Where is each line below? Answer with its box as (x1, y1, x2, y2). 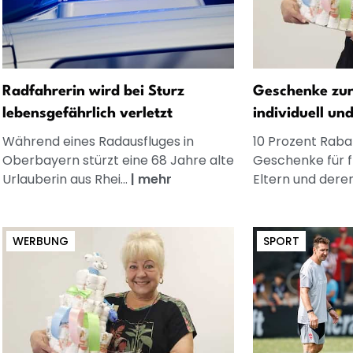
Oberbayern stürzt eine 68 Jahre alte (2, 150, 234, 169)
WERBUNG (12, 232, 69, 249)
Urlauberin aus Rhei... (2, 169, 131, 188)
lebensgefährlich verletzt (2, 106, 173, 121)
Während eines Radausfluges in (2, 132, 194, 150)
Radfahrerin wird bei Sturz (2, 84, 184, 98)
